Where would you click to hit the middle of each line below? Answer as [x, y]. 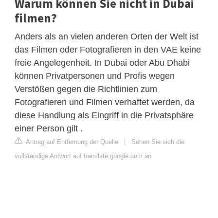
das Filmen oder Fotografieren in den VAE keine [108, 49]
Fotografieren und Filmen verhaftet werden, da [105, 102]
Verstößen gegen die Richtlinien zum [86, 89]
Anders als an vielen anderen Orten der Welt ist [107, 36]
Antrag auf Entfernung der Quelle [71, 142]
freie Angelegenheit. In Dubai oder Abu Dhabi [102, 63]
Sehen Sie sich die [158, 142]
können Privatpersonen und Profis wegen [95, 76]
